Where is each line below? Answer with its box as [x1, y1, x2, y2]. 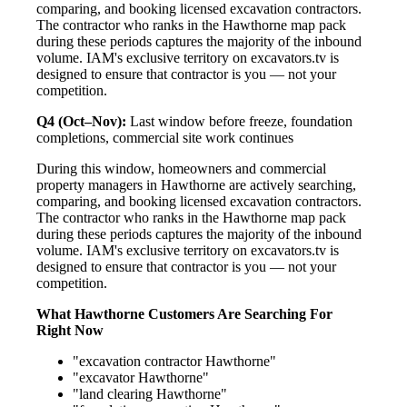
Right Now [36, 322, 104, 338]
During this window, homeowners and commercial [36, 160, 326, 176]
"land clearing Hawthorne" [73, 385, 227, 402]
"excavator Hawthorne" [73, 369, 209, 385]
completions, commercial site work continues [36, 129, 293, 145]
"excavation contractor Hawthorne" [73, 352, 276, 369]
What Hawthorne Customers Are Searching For [36, 305, 333, 322]
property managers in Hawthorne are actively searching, [36, 176, 356, 193]
